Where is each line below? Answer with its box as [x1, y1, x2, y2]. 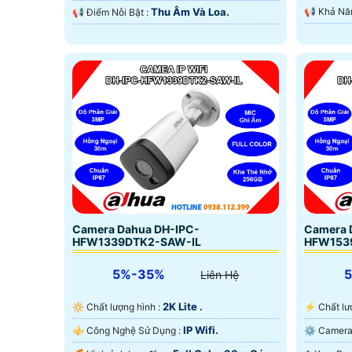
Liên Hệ [200, 268, 240, 282]
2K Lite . [163, 300, 203, 313]
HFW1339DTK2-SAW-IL [72, 235, 201, 249]
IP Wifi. [183, 324, 218, 337]
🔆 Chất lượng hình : [86, 301, 163, 313]
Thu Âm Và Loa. [151, 5, 229, 18]
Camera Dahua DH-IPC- [72, 222, 200, 236]
